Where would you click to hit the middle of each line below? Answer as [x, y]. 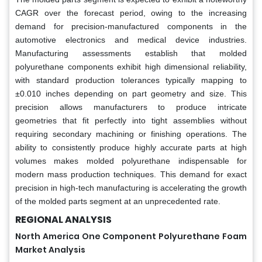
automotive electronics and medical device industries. [131, 39]
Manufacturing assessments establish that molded [131, 53]
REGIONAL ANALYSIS [63, 219]
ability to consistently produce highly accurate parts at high [131, 147]
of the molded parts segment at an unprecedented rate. [118, 201]
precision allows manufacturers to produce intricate [131, 107]
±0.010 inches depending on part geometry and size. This [131, 93]
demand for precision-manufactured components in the [131, 26]
